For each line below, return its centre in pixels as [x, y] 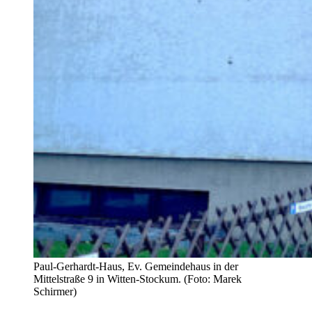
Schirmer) [55, 291]
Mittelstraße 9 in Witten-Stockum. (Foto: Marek [138, 279]
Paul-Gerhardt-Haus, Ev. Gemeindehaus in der [136, 266]
